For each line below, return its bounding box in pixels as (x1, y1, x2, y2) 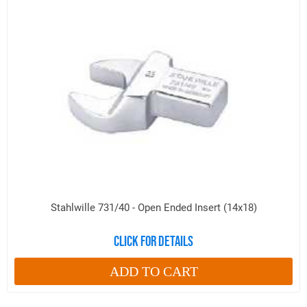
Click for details (114, 233, 193, 249)
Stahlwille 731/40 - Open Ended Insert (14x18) (50, 201, 257, 214)
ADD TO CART (109, 263, 198, 279)
